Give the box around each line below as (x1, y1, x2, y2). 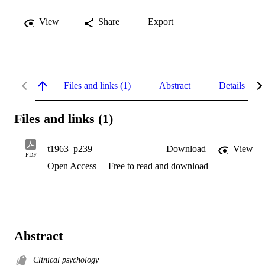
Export (148, 16, 173, 27)
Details (219, 80, 245, 91)
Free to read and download (108, 161, 208, 172)
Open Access (47, 161, 99, 172)
